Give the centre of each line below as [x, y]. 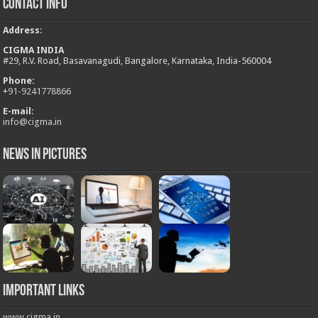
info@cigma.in [33, 122]
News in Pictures [45, 155]
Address [22, 31]
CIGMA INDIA [34, 50]
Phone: [19, 81]
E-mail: [19, 111]
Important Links [44, 291]
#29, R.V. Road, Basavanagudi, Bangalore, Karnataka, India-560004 [137, 61]
